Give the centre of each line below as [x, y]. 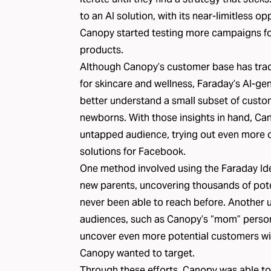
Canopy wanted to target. [137, 253]
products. [102, 50]
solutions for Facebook [132, 152]
